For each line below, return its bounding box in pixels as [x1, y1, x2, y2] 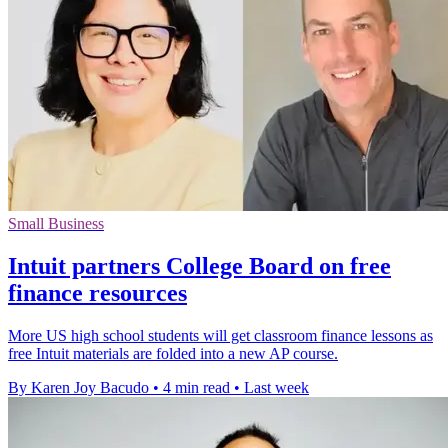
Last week [244, 378, 309, 396]
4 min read [163, 378, 230, 396]
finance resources [8, 279, 187, 306]
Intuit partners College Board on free [8, 252, 391, 279]
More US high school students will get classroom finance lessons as [8, 326, 433, 344]
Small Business [8, 214, 104, 232]
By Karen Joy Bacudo [8, 378, 149, 396]
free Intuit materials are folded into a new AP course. [8, 344, 338, 362]
